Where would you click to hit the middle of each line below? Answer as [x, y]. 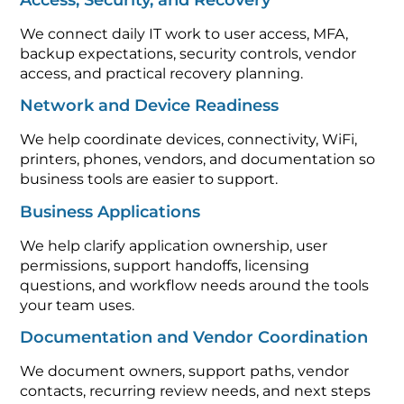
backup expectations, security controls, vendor [188, 53]
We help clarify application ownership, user [174, 245]
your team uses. [78, 305]
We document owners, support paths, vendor [185, 372]
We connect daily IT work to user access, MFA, [184, 33]
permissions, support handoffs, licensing [165, 265]
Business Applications [110, 211]
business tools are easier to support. [149, 179]
